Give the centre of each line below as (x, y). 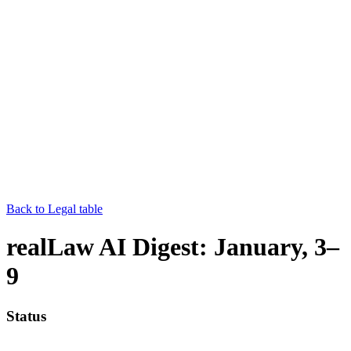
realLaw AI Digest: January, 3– (173, 247)
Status (26, 316)
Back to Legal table (54, 208)
